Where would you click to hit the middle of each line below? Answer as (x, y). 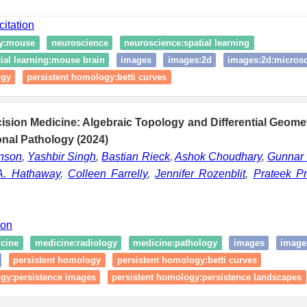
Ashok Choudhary (218, 156)
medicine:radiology (76, 243)
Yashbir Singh (62, 156)
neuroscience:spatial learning (187, 42)
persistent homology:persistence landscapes (207, 277)
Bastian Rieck (136, 156)
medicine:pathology (175, 243)
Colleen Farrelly (108, 173)
